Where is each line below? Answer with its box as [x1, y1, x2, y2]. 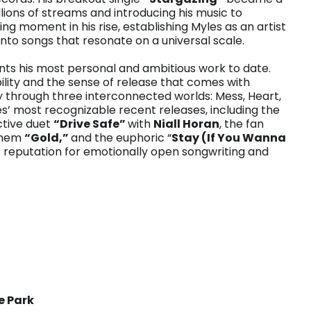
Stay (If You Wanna [171, 130, 286, 146]
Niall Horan [153, 116, 219, 132]
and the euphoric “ [71, 130, 171, 146]
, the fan [219, 116, 264, 132]
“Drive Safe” [53, 116, 128, 132]
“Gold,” [24, 130, 71, 146]
